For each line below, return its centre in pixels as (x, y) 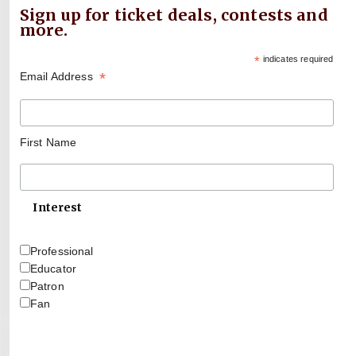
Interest (58, 208)
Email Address (60, 76)
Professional (62, 252)
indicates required (297, 58)
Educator (53, 269)
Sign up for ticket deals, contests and (174, 15)
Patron (47, 286)
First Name (48, 143)
